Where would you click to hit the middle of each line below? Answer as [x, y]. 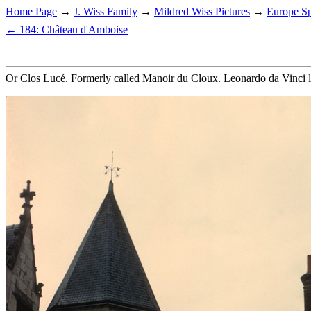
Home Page [31, 11]
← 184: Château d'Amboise [67, 30]
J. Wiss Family [106, 11]
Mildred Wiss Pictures [202, 11]
